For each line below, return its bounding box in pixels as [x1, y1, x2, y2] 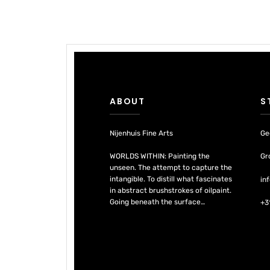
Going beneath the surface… [110, 198, 206, 207]
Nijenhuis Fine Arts [110, 129, 174, 138]
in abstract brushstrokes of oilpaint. [110, 186, 232, 195]
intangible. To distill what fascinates [110, 175, 233, 184]
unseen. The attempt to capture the [110, 163, 233, 172]
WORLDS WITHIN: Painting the [110, 152, 210, 161]
